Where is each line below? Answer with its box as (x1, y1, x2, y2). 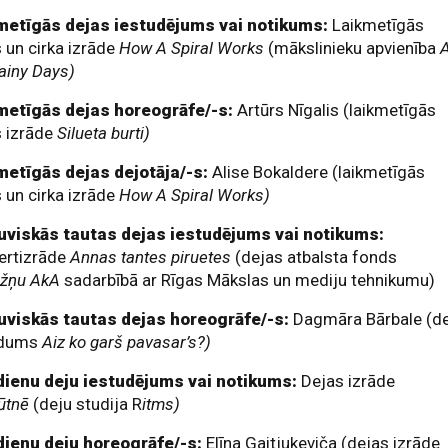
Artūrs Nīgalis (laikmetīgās (237, 100, 437, 120)
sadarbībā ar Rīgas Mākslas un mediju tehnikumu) (64, 270, 436, 290)
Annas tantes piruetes (70, 247, 236, 267)
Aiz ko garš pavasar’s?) (42, 332, 212, 352)
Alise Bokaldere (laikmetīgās (212, 162, 426, 182)
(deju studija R (29, 394, 143, 414)
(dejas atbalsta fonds (235, 247, 398, 267)
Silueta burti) (57, 123, 151, 143)
